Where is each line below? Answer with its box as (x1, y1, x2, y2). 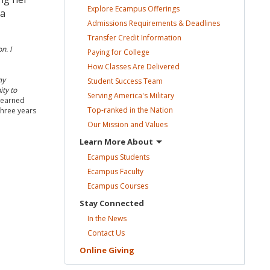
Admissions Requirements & (87, 18, 186, 28)
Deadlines (186, 18, 220, 28)
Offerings (148, 4, 180, 14)
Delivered (146, 61, 180, 72)
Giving (108, 245, 134, 256)
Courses (120, 181, 148, 191)
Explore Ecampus (87, 4, 148, 14)
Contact (87, 228, 116, 238)
